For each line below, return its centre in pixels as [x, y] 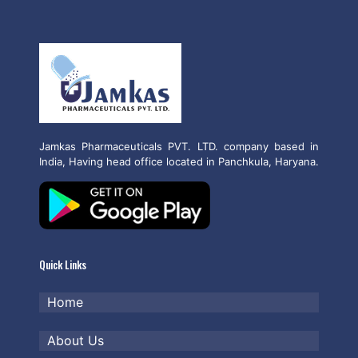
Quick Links [63, 265]
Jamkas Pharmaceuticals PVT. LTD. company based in [179, 146]
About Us [76, 340]
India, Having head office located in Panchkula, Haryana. [179, 161]
